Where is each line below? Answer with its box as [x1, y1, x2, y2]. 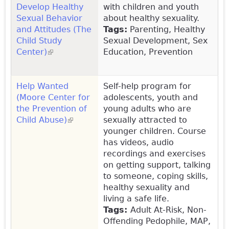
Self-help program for [103, 81, 191, 91]
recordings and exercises [103, 148, 205, 158]
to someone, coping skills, [103, 171, 208, 181]
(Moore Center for [16, 92, 90, 102]
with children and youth [103, 2, 199, 12]
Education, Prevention [103, 47, 193, 57]
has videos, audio [103, 137, 174, 147]
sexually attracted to [103, 114, 187, 125]
